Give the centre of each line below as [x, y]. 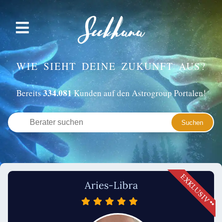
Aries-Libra [111, 185]
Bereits [29, 93]
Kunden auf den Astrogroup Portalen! [139, 93]
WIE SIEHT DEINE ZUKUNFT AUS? [111, 66]
